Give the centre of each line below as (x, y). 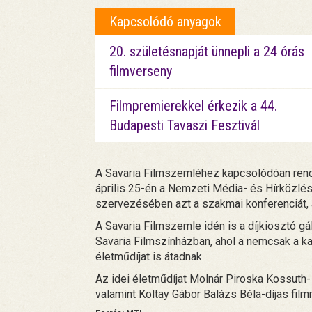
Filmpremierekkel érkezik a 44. (193, 106)
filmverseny (141, 71)
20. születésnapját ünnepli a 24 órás (207, 52)
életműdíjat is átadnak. (150, 257)
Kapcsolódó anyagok (165, 22)
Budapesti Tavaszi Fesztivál (185, 126)
